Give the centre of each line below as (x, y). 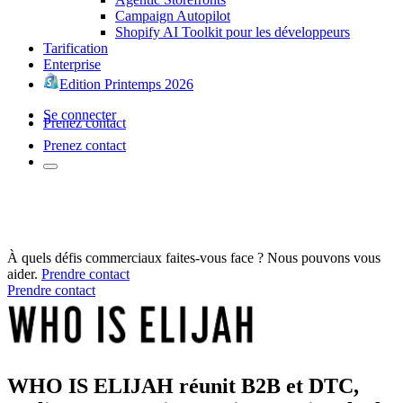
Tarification (76, 48)
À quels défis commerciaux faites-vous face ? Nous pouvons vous (194, 257)
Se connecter (80, 114)
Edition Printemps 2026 (126, 84)
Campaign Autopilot (173, 15)
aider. (22, 273)
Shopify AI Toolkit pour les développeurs (233, 31)
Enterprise (72, 64)
